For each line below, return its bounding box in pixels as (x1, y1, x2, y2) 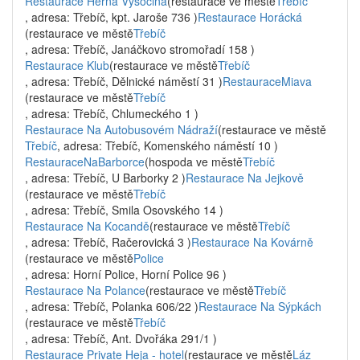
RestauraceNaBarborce (25, 153, 145, 170)
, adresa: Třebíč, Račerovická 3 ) (25, 234, 191, 250)
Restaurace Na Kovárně (191, 234, 313, 250)
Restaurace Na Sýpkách (198, 298, 321, 314)
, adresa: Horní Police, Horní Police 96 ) (25, 266, 227, 282)
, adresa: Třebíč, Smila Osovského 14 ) (25, 202, 223, 218)
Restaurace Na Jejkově (186, 170, 304, 186)
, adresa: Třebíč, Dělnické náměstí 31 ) (25, 73, 223, 89)
